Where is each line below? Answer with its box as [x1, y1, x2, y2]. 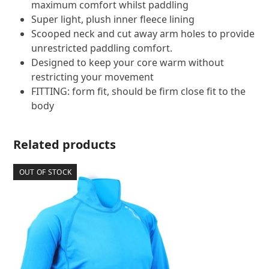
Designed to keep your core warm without [31, 56, 225, 70]
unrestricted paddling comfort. [31, 41, 173, 55]
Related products [13, 136, 116, 153]
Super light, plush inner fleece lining [31, 13, 195, 26]
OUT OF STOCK [19, 166, 72, 177]
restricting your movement [31, 70, 154, 84]
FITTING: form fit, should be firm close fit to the [31, 85, 246, 98]
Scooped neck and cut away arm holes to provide [31, 27, 255, 41]
